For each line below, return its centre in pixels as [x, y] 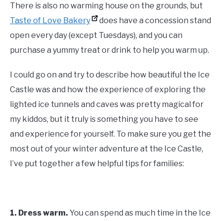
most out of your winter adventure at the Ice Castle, [107, 149]
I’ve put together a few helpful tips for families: [97, 164]
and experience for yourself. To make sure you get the [110, 134]
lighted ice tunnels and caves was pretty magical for [107, 105]
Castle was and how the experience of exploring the [108, 90]
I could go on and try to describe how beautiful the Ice [110, 75]
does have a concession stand [154, 21]
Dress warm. [44, 213]
